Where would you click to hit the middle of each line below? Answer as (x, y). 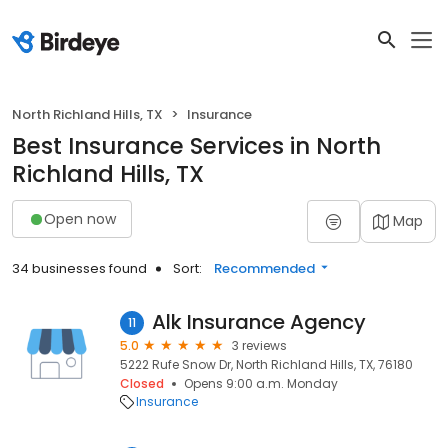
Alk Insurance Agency (259, 322)
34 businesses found (79, 268)
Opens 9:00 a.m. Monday (261, 383)
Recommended (264, 268)
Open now (80, 218)
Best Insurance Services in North (196, 146)
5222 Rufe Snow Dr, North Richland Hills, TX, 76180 (266, 364)
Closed (142, 383)
